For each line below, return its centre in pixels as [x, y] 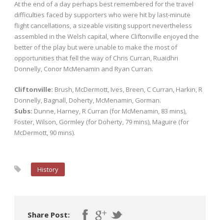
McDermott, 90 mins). [45, 133]
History [48, 170]
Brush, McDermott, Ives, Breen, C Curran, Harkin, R [128, 90]
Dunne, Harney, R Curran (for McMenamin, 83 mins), [110, 111]
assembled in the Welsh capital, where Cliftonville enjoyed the [107, 37]
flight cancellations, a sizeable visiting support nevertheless [103, 26]
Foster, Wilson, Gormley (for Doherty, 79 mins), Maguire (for [102, 122]
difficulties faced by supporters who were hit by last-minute [102, 15]
